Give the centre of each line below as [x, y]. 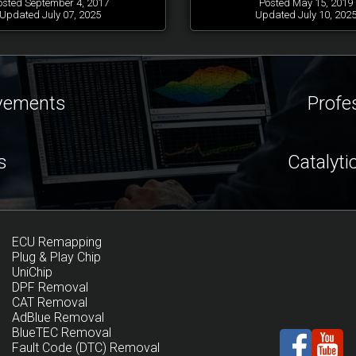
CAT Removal [50, 302]
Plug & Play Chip [56, 257]
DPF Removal [50, 287]
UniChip [32, 272]
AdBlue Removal [58, 317]
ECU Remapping [57, 242]
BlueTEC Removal [62, 333]
